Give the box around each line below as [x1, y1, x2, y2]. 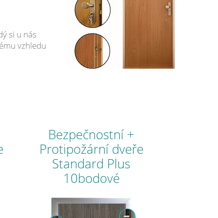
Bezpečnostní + [48, 125, 134, 143]
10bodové [63, 169, 120, 187]
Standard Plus [52, 154, 130, 172]
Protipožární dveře [39, 140, 144, 158]
